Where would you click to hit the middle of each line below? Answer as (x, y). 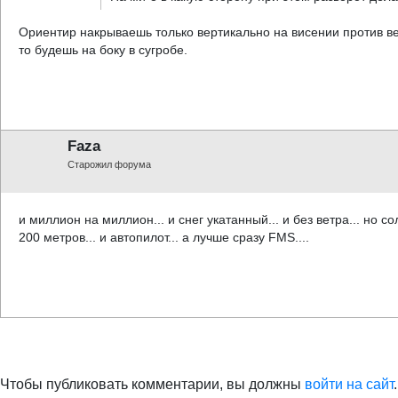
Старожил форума (109, 164)
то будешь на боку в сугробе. (103, 50)
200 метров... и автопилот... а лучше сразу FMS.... (164, 237)
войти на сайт (349, 384)
